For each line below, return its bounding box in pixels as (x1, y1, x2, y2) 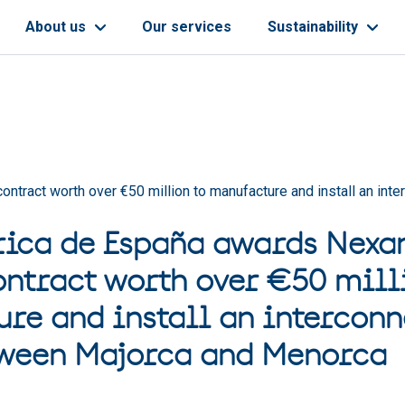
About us (25, 18, 89, 35)
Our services (142, 18, 231, 35)
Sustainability (268, 18, 362, 35)
